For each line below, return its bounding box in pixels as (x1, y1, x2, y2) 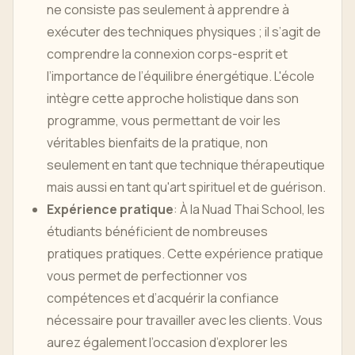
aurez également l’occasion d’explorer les (47, 334, 288, 351)
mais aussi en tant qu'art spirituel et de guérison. (47, 178, 326, 196)
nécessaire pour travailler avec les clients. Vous (47, 311, 323, 329)
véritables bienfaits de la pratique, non (47, 134, 268, 151)
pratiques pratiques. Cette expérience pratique (47, 245, 323, 262)
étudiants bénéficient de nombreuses (47, 223, 268, 240)
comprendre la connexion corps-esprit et (47, 45, 288, 63)
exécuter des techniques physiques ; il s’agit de (47, 23, 321, 40)
